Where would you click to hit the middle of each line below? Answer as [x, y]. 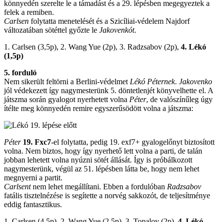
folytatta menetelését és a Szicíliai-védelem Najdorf [109, 21]
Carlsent [17, 186]
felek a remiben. [29, 12]
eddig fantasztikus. [33, 204]
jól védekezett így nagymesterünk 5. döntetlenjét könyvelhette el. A [109, 90]
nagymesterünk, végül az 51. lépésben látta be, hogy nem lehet [102, 168]
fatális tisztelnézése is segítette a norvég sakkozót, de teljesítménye [107, 195]
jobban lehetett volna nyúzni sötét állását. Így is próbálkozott [98, 160]
